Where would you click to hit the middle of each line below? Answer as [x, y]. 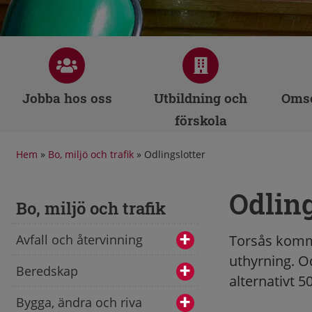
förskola [201, 120]
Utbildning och [201, 98]
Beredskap [47, 271]
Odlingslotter [175, 154]
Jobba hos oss [67, 98]
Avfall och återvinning [79, 239]
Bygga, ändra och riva [79, 302]
